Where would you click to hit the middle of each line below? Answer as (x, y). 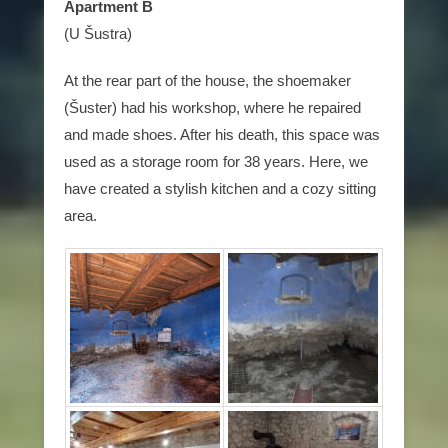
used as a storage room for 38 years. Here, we (216, 162)
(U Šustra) (98, 34)
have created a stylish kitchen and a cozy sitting (220, 189)
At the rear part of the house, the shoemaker (207, 81)
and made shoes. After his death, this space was (222, 135)
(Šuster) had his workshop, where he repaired (212, 108)
